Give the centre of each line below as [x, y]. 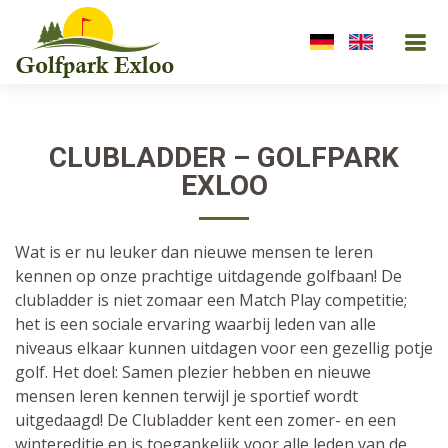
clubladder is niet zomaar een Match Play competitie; [211, 300]
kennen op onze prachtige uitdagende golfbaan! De [208, 276]
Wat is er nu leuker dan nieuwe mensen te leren [194, 252]
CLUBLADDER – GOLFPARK [224, 157]
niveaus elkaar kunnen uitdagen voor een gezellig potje [224, 348]
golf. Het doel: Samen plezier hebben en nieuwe [193, 372]
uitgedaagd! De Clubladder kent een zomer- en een [205, 420]
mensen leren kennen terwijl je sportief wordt [186, 396]
